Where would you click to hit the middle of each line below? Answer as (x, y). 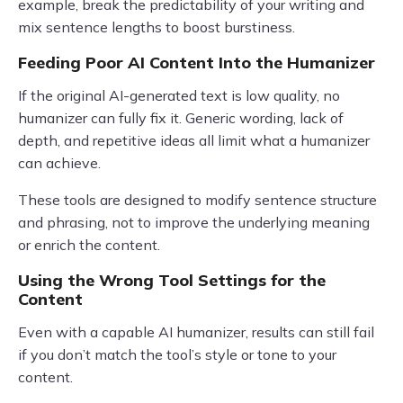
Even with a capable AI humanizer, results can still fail (196, 332)
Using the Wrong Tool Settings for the (172, 281)
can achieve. (59, 163)
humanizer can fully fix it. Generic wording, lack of (181, 118)
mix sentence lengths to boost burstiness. (157, 27)
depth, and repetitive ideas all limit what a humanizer (194, 141)
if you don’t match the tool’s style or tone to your (177, 355)
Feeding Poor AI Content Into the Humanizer (197, 63)
